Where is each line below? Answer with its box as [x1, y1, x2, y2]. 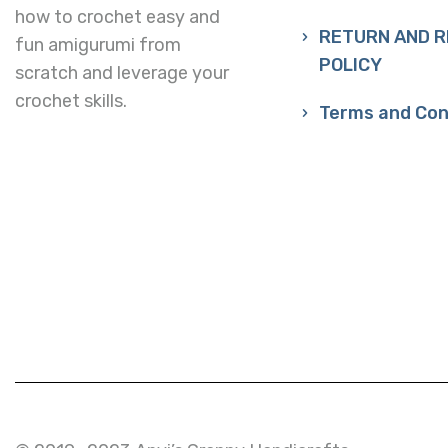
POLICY [319, 53, 383, 76]
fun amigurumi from [15, 33, 181, 56]
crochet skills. [15, 89, 127, 112]
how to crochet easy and [15, 5, 220, 28]
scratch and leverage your [15, 61, 229, 84]
